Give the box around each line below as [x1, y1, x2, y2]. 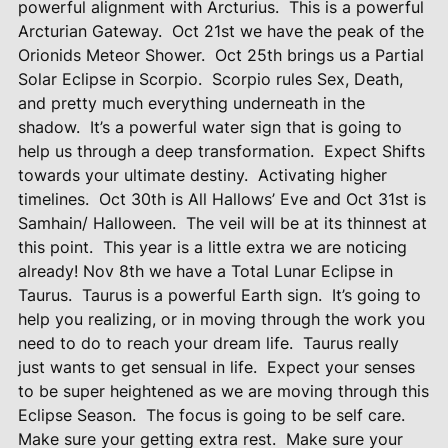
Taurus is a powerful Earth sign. [81, 285, 322, 306]
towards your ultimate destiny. [17, 165, 248, 186]
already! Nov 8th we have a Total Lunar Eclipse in [17, 261, 393, 282]
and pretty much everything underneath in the [17, 93, 365, 114]
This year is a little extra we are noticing [102, 237, 407, 258]
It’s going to [331, 285, 421, 306]
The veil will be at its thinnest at [185, 213, 427, 234]
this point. [17, 237, 93, 258]
